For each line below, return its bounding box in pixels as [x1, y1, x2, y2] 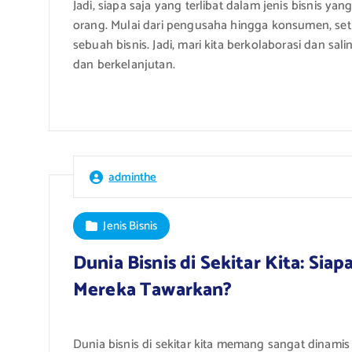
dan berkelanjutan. [73, 53, 175, 75]
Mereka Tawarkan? [73, 274, 233, 306]
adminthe [108, 167, 157, 187]
